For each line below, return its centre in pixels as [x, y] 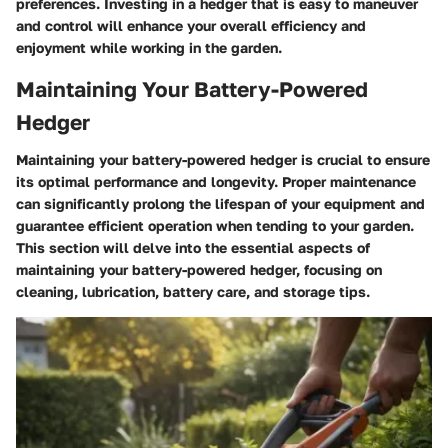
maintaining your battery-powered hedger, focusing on [199, 270]
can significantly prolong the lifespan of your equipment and [220, 204]
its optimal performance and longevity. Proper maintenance [216, 182]
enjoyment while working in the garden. [149, 47]
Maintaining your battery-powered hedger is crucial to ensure [223, 160]
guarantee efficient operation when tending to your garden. [215, 226]
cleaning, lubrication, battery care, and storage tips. [193, 292]
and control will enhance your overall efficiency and [191, 25]
